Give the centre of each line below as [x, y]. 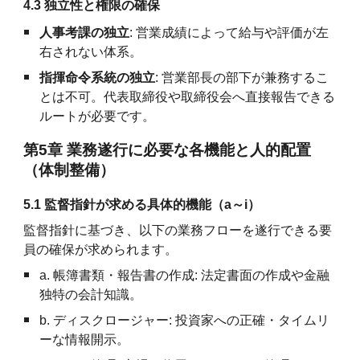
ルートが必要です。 [98, 116]
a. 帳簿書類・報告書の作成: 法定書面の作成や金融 [185, 275]
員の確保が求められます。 [101, 249]
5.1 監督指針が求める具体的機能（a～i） [142, 204]
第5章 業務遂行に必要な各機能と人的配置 [168, 149]
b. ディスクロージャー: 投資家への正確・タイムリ [185, 320]
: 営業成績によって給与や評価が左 [229, 32]
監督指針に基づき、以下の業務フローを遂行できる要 [178, 230]
